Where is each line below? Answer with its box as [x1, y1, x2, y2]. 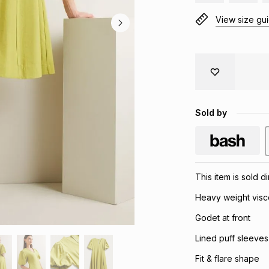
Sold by [195, 107, 227, 118]
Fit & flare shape [195, 253, 259, 264]
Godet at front [195, 213, 250, 223]
